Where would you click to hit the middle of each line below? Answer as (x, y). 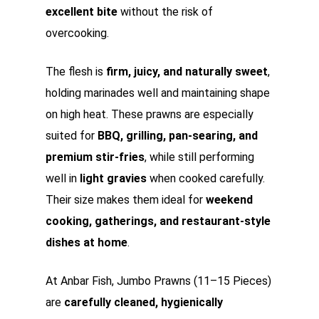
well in (63, 178)
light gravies (113, 178)
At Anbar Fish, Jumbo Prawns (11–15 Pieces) (158, 281)
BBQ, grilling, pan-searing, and (178, 136)
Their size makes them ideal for (126, 200)
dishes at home (87, 242)
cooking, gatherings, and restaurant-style (158, 221)
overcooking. (77, 33)
